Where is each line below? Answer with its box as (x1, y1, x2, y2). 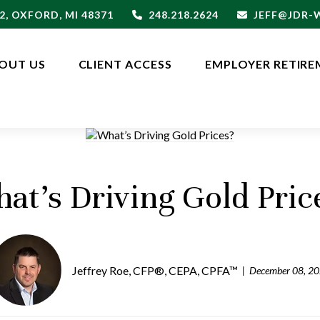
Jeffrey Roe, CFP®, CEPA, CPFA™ (71, 263, 238, 277)
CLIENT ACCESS (78, 57, 172, 71)
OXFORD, (11, 8, 63, 21)
